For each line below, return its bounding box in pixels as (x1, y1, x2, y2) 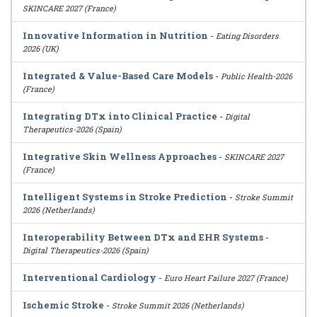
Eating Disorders (216, 30, 279, 41)
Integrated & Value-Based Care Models (23, 69, 213, 82)
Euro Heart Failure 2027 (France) (164, 272, 288, 283)
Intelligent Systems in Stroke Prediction (23, 190, 227, 203)
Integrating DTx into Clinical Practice (23, 110, 217, 122)
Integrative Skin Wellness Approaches (23, 150, 217, 163)
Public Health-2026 (221, 71, 292, 81)
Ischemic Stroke (23, 299, 104, 311)
